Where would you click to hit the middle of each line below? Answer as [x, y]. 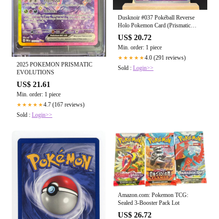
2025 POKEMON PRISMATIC [55, 64]
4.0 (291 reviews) [165, 58]
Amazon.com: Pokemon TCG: [153, 195]
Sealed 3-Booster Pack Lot [149, 203]
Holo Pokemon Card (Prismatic [154, 26]
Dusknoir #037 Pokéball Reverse [156, 18]
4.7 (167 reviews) [64, 104]
